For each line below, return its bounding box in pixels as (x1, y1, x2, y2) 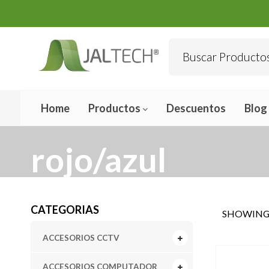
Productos (88, 101, 142, 115)
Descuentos (166, 101, 226, 115)
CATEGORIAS (30, 202, 99, 216)
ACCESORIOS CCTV (42, 232, 119, 243)
